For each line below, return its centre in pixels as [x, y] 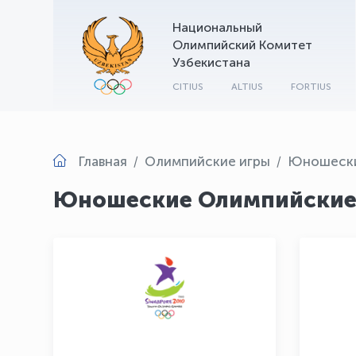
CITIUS [188, 87]
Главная [103, 161]
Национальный [217, 27]
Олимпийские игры [207, 161]
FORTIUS [311, 87]
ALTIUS [247, 87]
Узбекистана [211, 62]
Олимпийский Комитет [242, 45]
